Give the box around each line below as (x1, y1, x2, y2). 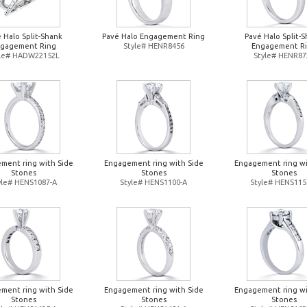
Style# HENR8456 (123, 42, 184, 50)
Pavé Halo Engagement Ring (102, 32, 205, 40)
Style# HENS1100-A (120, 178, 187, 186)
